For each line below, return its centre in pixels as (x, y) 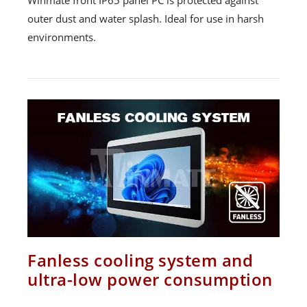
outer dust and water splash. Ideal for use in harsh (146, 18)
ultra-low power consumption (150, 280)
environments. (62, 37)
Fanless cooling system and (140, 260)
